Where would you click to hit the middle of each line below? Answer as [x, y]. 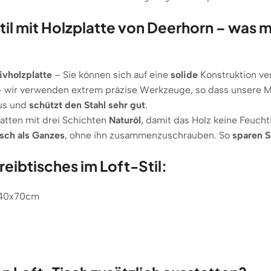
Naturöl [125, 120]
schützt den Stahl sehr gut [87, 105]
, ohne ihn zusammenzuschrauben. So [149, 135]
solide [184, 75]
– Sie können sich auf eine [111, 75]
